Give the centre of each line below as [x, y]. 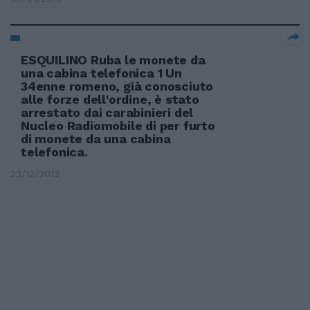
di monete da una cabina [96, 139]
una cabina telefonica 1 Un [101, 73]
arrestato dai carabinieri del [107, 112]
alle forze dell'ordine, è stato [110, 99]
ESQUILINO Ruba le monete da [113, 60]
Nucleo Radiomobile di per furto [118, 126]
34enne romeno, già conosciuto [117, 86]
